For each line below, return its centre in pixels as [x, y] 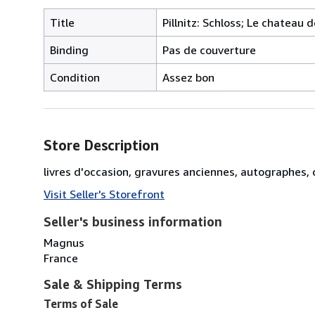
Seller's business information [133, 221]
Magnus [64, 242]
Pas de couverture [209, 50]
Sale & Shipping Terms [113, 284]
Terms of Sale [81, 303]
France [61, 258]
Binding [69, 50]
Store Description [101, 145]
